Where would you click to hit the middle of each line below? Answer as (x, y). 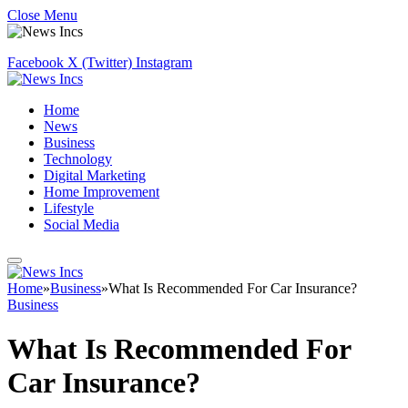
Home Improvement (102, 192)
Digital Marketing (95, 175)
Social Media (82, 224)
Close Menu (42, 15)
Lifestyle (69, 208)
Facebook (36, 62)
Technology (78, 159)
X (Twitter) (100, 62)
